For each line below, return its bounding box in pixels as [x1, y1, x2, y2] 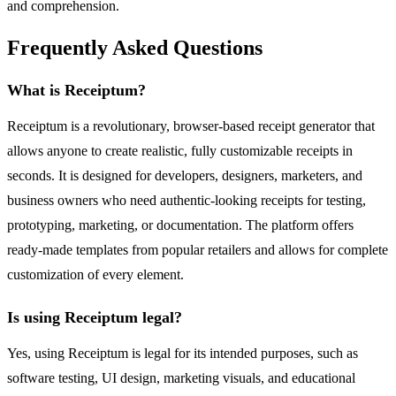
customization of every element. [7, 267, 184, 283]
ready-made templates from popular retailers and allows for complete [7, 242, 388, 258]
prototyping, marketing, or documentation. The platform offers [7, 217, 354, 233]
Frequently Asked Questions [7, 36, 263, 60]
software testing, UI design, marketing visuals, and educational [7, 370, 355, 386]
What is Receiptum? [7, 81, 146, 100]
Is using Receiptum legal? [7, 308, 182, 327]
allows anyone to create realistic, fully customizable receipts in [7, 143, 353, 159]
